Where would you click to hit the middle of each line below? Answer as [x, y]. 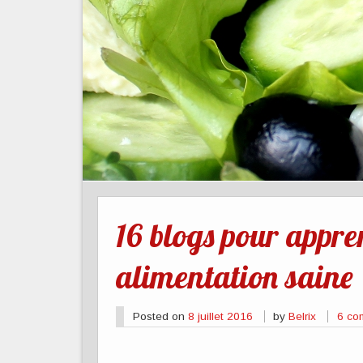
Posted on [160, 316]
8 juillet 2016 [220, 316]
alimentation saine [235, 277]
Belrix [303, 316]
